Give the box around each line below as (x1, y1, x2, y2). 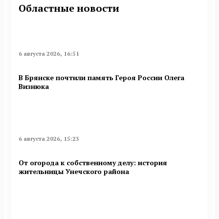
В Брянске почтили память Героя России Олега (19, 73, 184, 83)
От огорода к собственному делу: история (19, 158, 167, 168)
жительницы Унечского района (19, 167, 129, 176)
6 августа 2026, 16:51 (19, 49, 79, 57)
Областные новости (19, 1, 119, 15)
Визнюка (19, 82, 49, 91)
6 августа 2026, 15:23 (19, 134, 79, 142)
